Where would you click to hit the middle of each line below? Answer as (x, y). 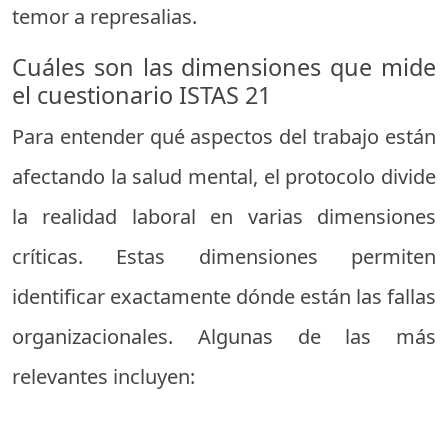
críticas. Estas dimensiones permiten (224, 256)
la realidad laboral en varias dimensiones (224, 216)
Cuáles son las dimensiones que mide (224, 66)
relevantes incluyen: (103, 376)
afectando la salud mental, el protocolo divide (224, 176)
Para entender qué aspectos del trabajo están (224, 136)
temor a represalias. (104, 16)
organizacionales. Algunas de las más (224, 336)
